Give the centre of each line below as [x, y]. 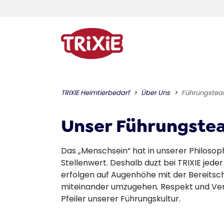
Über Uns [155, 93]
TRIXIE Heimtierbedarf [95, 93]
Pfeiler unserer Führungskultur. [121, 199]
